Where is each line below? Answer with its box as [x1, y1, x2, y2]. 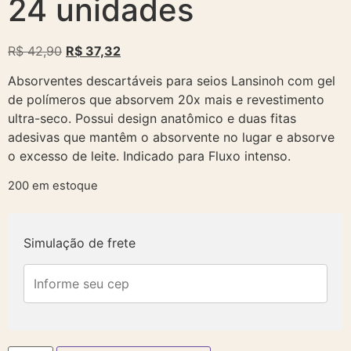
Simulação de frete [24, 235, 136, 251]
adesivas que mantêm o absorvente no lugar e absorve [8, 129, 335, 146]
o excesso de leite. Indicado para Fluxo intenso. [8, 148, 291, 165]
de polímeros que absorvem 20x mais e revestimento [8, 92, 324, 108]
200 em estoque [8, 178, 98, 193]
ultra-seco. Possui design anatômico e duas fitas [8, 110, 296, 127]
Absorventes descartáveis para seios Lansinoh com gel [8, 73, 335, 89]
